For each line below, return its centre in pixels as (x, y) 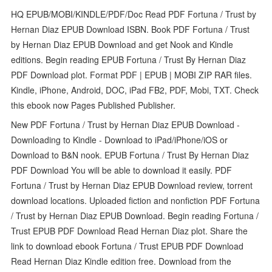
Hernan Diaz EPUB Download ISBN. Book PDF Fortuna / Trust (131, 29)
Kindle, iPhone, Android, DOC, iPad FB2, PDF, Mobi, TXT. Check (135, 90)
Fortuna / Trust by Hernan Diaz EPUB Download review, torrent (132, 185)
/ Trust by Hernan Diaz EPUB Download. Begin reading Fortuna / (135, 215)
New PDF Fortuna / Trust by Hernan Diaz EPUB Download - (126, 124)
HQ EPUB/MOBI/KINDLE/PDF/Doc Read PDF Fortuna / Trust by (134, 14)
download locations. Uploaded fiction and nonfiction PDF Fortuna (136, 200)
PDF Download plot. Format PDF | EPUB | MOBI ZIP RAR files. (132, 74)
